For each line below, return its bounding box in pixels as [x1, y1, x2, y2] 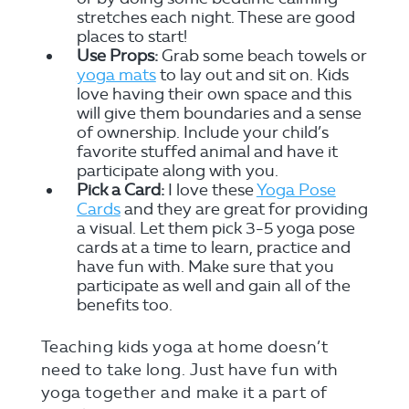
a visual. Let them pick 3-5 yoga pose [76, 218, 355, 238]
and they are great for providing [120, 199, 368, 219]
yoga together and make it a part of [40, 383, 328, 403]
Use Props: [76, 46, 158, 66]
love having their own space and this [76, 84, 351, 104]
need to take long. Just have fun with [40, 360, 339, 380]
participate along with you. [76, 161, 278, 181]
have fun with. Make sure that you [76, 257, 334, 277]
